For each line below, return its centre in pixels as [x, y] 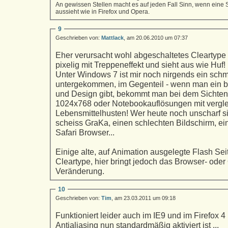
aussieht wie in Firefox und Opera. [103, 12]
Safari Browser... [86, 132]
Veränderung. [80, 171]
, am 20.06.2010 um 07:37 [156, 37]
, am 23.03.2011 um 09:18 [144, 198]
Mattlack [112, 37]
